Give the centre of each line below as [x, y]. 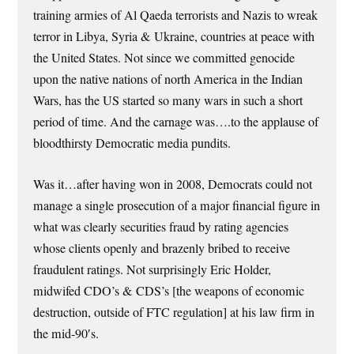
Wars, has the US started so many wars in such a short [168, 101]
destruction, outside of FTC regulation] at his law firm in [174, 312]
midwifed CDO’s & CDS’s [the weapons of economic [169, 290]
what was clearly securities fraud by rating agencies [161, 226]
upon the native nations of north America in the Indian [168, 79]
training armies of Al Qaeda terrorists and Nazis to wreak [176, 15]
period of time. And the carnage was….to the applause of [176, 122]
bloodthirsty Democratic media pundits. [132, 143]
